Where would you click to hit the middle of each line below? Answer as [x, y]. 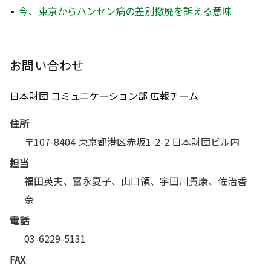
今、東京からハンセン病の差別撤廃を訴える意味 [125, 11]
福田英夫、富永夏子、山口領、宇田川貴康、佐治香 [135, 181]
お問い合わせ [47, 65]
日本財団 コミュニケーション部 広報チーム [104, 96]
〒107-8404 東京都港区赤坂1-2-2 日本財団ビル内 [132, 142]
